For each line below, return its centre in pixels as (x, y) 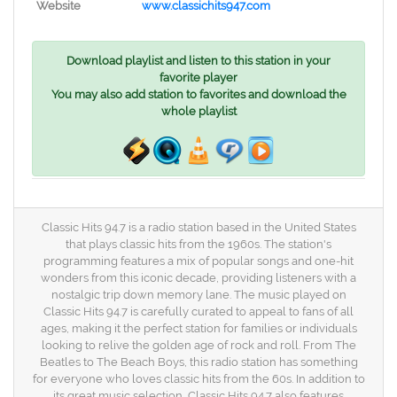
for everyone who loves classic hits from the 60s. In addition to (198, 379)
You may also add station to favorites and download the (198, 94)
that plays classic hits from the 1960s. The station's (198, 244)
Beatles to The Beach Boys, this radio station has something (198, 362)
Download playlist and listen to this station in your (198, 61)
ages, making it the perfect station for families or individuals (198, 328)
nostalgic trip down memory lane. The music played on (198, 295)
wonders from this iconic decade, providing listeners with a (198, 278)
